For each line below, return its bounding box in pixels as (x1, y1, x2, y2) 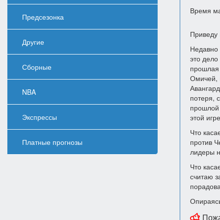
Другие (22, 37, 44, 47)
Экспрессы (22, 112, 57, 122)
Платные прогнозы (22, 137, 82, 147)
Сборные (22, 62, 52, 72)
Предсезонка (22, 12, 64, 22)
